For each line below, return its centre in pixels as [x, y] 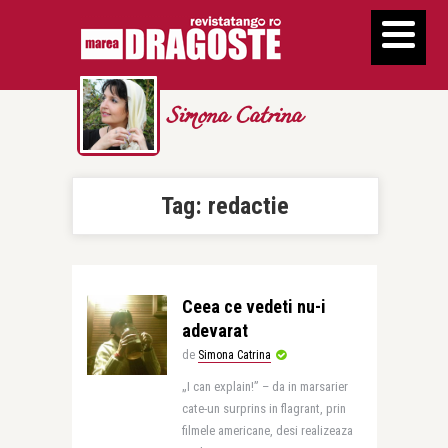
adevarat [214, 330]
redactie [248, 206]
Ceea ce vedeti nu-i [253, 306]
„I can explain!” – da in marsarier [264, 386]
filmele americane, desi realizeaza [267, 430]
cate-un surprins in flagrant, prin [263, 408]
